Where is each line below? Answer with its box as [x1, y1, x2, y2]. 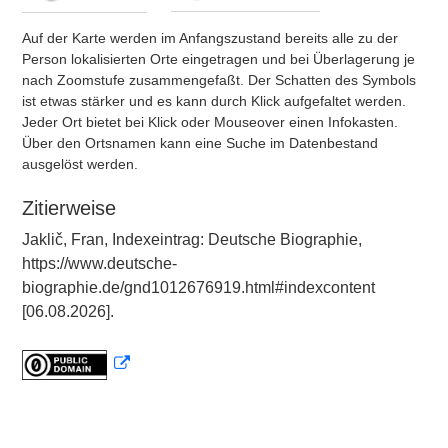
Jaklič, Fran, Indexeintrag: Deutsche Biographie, [22, 231, 362, 248]
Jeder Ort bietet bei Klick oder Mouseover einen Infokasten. [22, 114, 398, 130]
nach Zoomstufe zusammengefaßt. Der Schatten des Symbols [22, 72, 416, 88]
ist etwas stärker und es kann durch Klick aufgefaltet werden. [22, 93, 406, 109]
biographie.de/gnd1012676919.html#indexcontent [22, 279, 375, 296]
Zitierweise [22, 197, 116, 219]
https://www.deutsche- [22, 255, 177, 272]
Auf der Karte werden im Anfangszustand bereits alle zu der [22, 30, 398, 46]
